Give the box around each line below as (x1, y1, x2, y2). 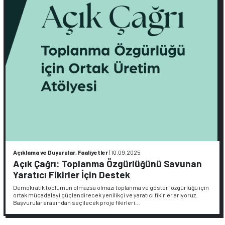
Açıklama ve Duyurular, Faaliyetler (13, 148, 108, 156)
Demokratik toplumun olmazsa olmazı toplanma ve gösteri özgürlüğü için (13, 184, 209, 191)
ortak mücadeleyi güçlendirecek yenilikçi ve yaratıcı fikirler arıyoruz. (13, 191, 198, 198)
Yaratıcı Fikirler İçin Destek (13, 168, 131, 180)
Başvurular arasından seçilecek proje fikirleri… (13, 199, 141, 206)
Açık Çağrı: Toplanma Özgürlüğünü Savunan (13, 157, 202, 169)
